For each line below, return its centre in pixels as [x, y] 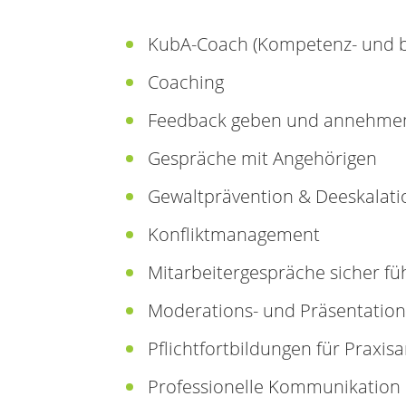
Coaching [186, 82]
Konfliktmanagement [234, 234]
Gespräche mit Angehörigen [262, 158]
